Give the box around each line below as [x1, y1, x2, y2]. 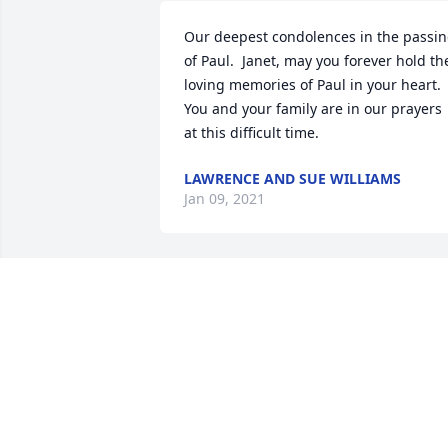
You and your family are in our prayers [184, 99, 442, 119]
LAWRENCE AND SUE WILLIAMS [184, 169, 401, 189]
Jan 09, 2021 [184, 189, 265, 209]
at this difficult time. [184, 123, 319, 143]
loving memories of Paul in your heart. [184, 75, 445, 95]
